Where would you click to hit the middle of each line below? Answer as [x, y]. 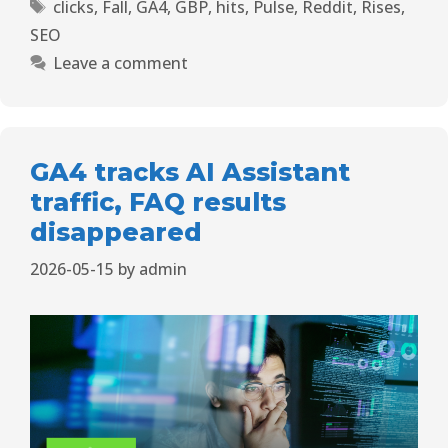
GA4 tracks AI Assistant [190, 171]
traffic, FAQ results [158, 201]
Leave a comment [120, 62]
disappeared [116, 231]
